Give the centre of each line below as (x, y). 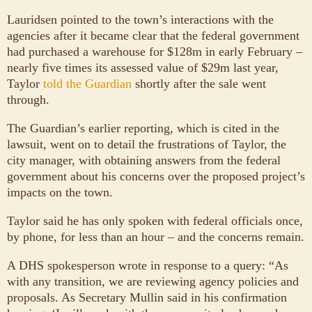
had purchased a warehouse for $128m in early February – (155, 51)
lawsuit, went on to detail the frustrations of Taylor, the (147, 144)
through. (28, 99)
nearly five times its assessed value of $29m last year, (143, 67)
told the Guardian (87, 83)
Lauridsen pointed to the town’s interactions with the (140, 19)
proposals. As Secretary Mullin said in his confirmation (147, 297)
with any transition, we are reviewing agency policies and (153, 281)
